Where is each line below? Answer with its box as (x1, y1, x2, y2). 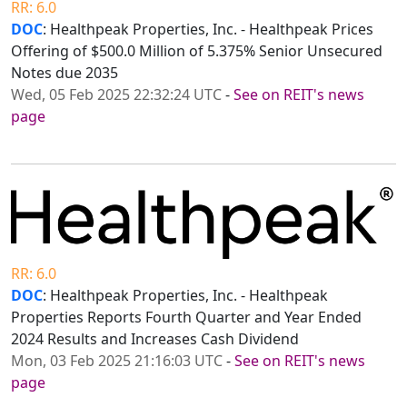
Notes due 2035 (11, 63, 118, 84)
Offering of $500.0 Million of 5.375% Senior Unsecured (11, 41, 382, 62)
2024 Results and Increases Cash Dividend (11, 328, 299, 349)
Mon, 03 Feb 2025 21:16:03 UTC (11, 350, 223, 371)
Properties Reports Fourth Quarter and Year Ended (11, 306, 362, 327)
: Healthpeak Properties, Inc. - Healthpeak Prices (43, 19, 373, 40)
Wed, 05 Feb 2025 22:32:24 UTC (11, 84, 222, 105)
